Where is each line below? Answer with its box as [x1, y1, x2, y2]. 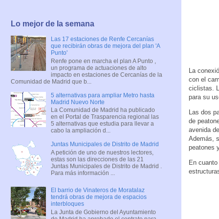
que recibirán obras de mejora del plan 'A [50, 43, 160, 50]
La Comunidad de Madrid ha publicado [50, 107, 155, 114]
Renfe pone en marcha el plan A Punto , [50, 57, 156, 65]
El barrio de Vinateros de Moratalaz [50, 187, 145, 194]
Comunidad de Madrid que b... [11, 78, 91, 85]
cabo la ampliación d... [50, 127, 110, 134]
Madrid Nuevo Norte [50, 98, 105, 106]
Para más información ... [50, 169, 115, 176]
